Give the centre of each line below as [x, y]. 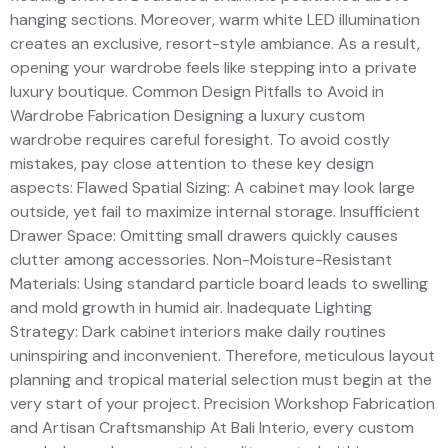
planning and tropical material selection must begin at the [221, 380]
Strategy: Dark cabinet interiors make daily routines [198, 332]
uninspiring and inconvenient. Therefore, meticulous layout [222, 356]
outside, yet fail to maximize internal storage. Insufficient [215, 212]
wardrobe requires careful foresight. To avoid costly [200, 140]
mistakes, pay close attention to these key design [192, 164]
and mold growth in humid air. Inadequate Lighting [191, 308]
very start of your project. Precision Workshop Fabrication [222, 404]
